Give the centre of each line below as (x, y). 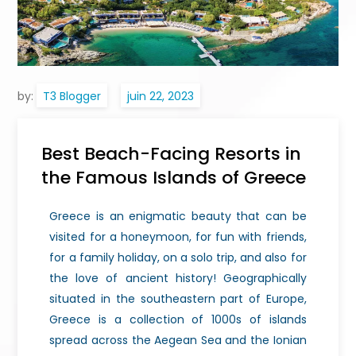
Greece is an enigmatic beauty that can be (178, 216)
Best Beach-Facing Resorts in (172, 153)
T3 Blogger (72, 96)
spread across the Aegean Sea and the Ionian (178, 340)
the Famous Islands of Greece (174, 177)
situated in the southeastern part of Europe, (178, 298)
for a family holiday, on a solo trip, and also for (178, 257)
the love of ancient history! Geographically (178, 278)
